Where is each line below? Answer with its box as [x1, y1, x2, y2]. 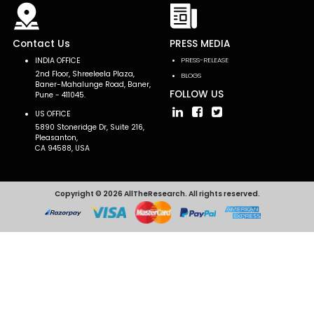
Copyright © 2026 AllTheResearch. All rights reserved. [54, 189, 260, 200]
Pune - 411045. [35, 90, 86, 101]
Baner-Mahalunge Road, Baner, [35, 79, 151, 90]
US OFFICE [35, 109, 71, 120]
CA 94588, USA [35, 143, 90, 154]
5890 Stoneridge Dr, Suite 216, [35, 122, 144, 133]
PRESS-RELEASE [181, 55, 228, 65]
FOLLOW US [170, 88, 224, 102]
